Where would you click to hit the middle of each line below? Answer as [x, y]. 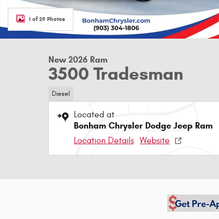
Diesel [61, 94]
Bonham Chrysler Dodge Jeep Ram [143, 125]
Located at [94, 114]
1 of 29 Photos [47, 19]
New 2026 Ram [78, 60]
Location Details [104, 140]
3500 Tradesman [116, 74]
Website [155, 140]
